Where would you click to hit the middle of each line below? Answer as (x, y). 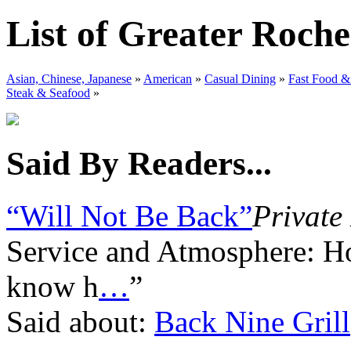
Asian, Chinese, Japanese (69, 78)
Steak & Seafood (48, 92)
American (168, 78)
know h (52, 286)
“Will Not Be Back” (129, 215)
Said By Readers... (139, 163)
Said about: (80, 321)
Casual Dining (240, 78)
